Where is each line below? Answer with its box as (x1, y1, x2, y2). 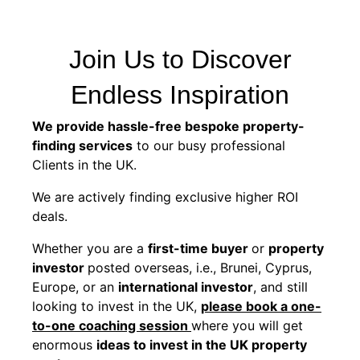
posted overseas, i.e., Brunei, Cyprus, (88, 259, 312, 276)
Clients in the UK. (32, 156, 137, 173)
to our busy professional (133, 137, 285, 153)
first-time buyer (148, 239, 252, 256)
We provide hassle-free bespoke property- (32, 117, 305, 134)
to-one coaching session (32, 317, 191, 333)
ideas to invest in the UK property (96, 336, 307, 353)
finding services (32, 137, 133, 153)
